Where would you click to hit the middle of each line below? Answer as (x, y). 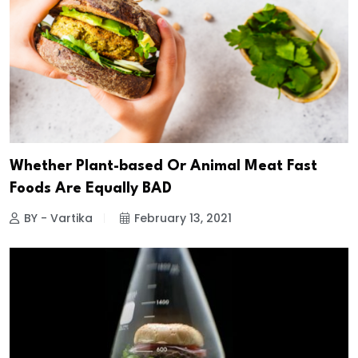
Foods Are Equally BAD (91, 189)
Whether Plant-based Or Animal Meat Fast (163, 167)
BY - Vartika (58, 219)
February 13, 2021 (183, 219)
